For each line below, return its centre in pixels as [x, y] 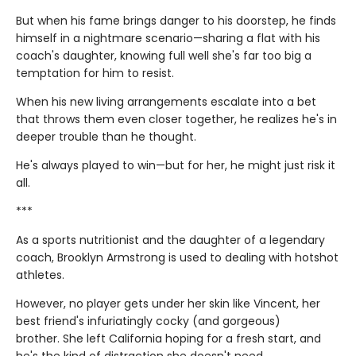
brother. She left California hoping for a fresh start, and [168, 339]
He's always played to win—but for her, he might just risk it [176, 166]
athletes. [40, 275]
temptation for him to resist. [95, 74]
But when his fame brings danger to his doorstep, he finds [176, 21]
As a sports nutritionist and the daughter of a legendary [170, 240]
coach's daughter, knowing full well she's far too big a [164, 56]
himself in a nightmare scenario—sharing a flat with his [168, 39]
